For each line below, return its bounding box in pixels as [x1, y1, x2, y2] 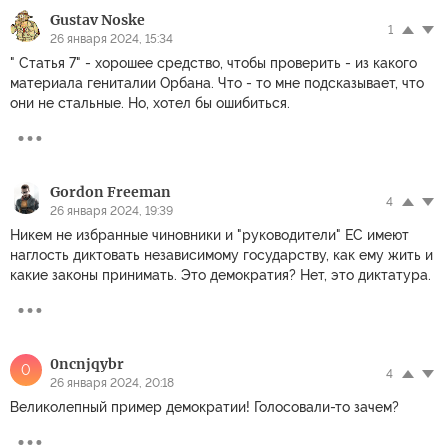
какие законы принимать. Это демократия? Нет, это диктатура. [10, 266, 431, 283]
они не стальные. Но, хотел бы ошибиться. [10, 94, 290, 111]
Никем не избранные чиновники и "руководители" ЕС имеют [10, 226, 409, 243]
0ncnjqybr [50, 354, 124, 373]
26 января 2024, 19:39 [50, 203, 173, 218]
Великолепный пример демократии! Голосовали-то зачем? [10, 398, 399, 415]
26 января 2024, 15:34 [50, 31, 173, 46]
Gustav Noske [50, 10, 145, 29]
